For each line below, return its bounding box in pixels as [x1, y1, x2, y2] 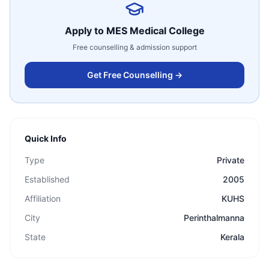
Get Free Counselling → [86, 70, 183, 80]
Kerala [220, 232, 244, 242]
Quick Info [25, 133, 67, 144]
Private [217, 155, 244, 165]
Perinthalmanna [184, 213, 244, 223]
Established [25, 174, 70, 184]
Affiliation [25, 193, 61, 204]
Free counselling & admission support [72, 43, 197, 52]
